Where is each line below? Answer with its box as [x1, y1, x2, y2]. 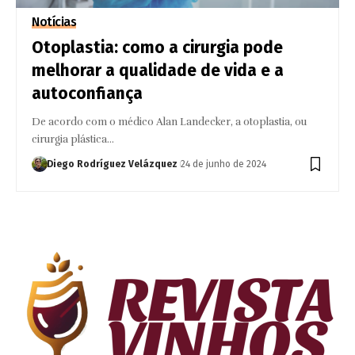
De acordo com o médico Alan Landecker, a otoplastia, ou [32, 115, 307, 128]
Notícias [32, 13, 77, 29]
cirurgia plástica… [32, 132, 115, 146]
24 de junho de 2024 [181, 158, 267, 170]
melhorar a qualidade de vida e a [32, 59, 284, 81]
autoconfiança [32, 82, 143, 104]
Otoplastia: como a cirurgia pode [32, 36, 284, 58]
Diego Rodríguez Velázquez [47, 158, 178, 170]
